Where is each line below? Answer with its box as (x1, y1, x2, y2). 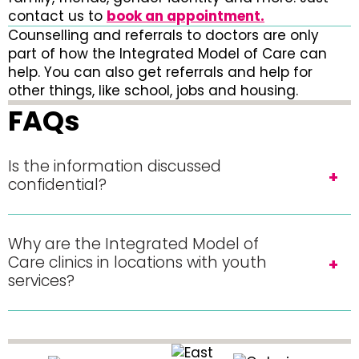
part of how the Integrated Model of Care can (8, 44, 327, 63)
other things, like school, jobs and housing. (8, 81, 298, 100)
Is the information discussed (8, 155, 221, 177)
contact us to (8, 6, 107, 26)
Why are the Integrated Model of (8, 233, 259, 255)
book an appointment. (107, 6, 264, 26)
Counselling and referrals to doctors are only (8, 26, 319, 45)
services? (8, 270, 75, 292)
